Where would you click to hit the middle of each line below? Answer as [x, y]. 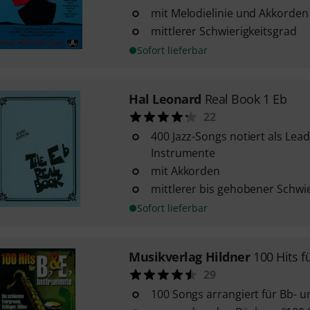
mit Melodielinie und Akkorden [229, 13]
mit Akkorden [185, 171]
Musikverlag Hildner [189, 257]
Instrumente [183, 153]
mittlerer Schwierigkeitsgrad [224, 31]
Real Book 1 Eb [246, 99]
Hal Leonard [165, 99]
